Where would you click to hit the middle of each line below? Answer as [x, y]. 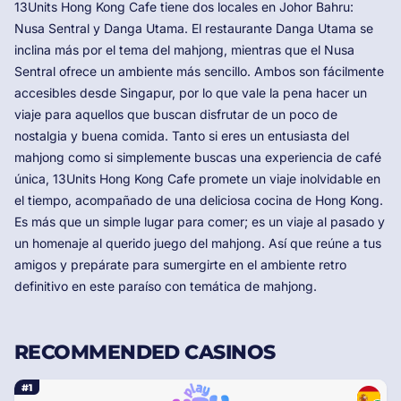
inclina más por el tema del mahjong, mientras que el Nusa [184, 50]
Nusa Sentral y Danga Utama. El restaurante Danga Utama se [194, 29]
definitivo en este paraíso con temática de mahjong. [166, 286]
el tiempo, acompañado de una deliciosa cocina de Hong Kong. [199, 200]
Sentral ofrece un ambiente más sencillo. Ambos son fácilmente [199, 72]
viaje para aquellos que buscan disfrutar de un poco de [176, 115]
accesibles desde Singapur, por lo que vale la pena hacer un [191, 93]
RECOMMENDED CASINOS [145, 353]
